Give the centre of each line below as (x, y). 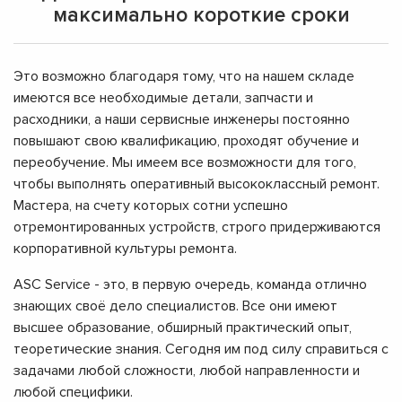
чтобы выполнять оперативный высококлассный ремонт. (197, 184)
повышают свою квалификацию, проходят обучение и (186, 140)
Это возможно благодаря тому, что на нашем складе (184, 76)
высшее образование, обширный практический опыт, (183, 327)
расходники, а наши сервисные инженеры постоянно (182, 119)
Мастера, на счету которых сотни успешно (151, 205)
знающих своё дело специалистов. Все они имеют (175, 306)
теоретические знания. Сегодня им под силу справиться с (201, 349)
